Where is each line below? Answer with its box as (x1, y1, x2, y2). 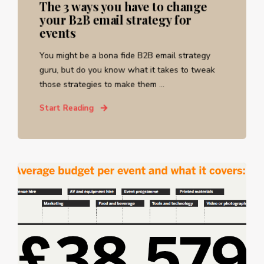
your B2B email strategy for (39, 11, 192, 28)
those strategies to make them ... (39, 78, 165, 90)
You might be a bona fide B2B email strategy (39, 49, 210, 61)
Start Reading (39, 103, 94, 114)
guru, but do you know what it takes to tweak (39, 64, 215, 76)
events (39, 24, 75, 41)
